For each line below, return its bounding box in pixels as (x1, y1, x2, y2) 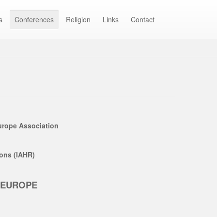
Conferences (15, 15, 54, 24)
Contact (131, 15, 155, 24)
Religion (66, 15, 91, 24)
